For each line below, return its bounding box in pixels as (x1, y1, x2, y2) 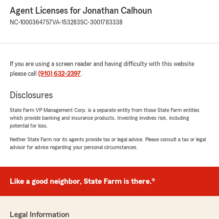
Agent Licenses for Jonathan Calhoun (10, 6, 152, 16)
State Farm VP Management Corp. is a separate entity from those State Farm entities (10, 107, 199, 113)
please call (10, 70, 38, 78)
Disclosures (10, 90, 53, 101)
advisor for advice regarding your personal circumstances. (10, 144, 138, 151)
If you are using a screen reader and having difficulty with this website (10, 61, 194, 68)
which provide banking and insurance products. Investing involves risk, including (10, 115, 189, 121)
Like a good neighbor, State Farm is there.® (10, 177, 155, 186)
